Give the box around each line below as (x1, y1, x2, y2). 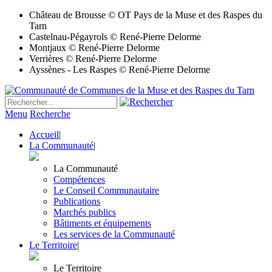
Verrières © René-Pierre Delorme (29, 53, 157, 64)
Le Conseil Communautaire (53, 185, 159, 195)
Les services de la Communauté (53, 229, 175, 239)
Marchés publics (53, 207, 116, 217)
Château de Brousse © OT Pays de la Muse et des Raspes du (29, 10, 262, 20)
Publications (53, 196, 100, 206)
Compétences (53, 174, 105, 185)
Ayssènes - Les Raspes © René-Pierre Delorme (29, 64, 210, 75)
